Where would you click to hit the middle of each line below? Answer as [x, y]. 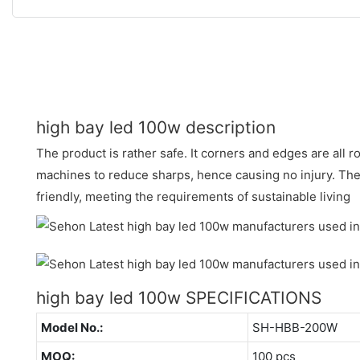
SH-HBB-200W [295, 327]
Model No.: [72, 327]
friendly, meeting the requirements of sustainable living [193, 196]
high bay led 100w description [156, 127]
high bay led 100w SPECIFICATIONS [179, 297]
